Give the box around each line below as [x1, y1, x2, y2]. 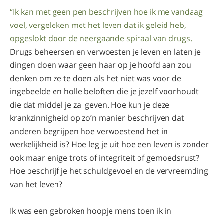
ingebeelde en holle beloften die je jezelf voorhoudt [10, 85, 199, 97]
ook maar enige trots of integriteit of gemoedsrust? [10, 152, 199, 163]
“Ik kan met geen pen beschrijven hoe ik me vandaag [10, 6, 203, 17]
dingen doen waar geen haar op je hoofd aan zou [10, 59, 191, 70]
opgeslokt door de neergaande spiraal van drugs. [10, 32, 192, 44]
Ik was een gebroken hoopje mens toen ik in [10, 205, 171, 216]
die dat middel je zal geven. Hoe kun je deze [10, 99, 169, 110]
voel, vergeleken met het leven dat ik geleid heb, [10, 19, 186, 30]
